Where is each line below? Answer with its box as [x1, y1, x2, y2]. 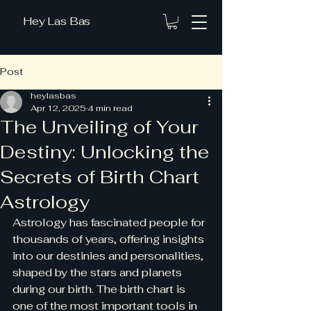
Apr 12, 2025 [31, 102, 86, 114]
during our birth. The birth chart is [12, 281, 188, 296]
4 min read [87, 102, 133, 114]
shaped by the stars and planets [12, 264, 185, 280]
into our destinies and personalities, [12, 248, 206, 263]
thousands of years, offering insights [12, 231, 207, 246]
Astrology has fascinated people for [12, 215, 208, 230]
